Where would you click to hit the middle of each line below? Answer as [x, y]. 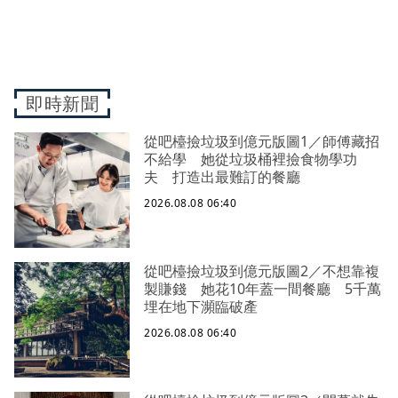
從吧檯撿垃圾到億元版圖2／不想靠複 [262, 271]
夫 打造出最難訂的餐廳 [222, 176]
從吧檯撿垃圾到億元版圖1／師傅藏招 [262, 141]
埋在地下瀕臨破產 [201, 306]
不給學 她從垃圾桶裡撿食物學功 [251, 159]
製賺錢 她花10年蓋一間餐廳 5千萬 [263, 288]
